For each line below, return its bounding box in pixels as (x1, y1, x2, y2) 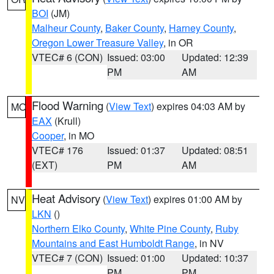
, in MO (64, 128, 94, 143)
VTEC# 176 (32, 143, 83, 157)
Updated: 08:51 (182, 143, 249, 157)
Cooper (32, 128, 64, 143)
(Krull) (52, 114, 81, 128)
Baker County (105, 21, 164, 35)
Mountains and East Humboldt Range (32, 236, 194, 250)
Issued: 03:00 (106, 50, 165, 64)
